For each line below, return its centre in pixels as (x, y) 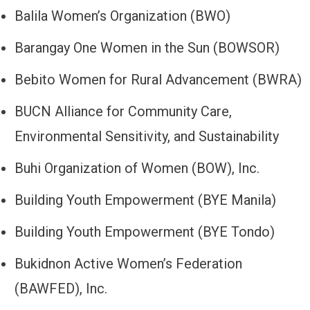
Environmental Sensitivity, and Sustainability (148, 137)
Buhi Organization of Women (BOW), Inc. (137, 168)
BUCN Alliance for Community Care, (123, 112)
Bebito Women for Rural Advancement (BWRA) (158, 80)
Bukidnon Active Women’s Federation (128, 264)
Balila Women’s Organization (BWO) (122, 16)
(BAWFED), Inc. (61, 289)
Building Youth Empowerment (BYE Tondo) (145, 232)
